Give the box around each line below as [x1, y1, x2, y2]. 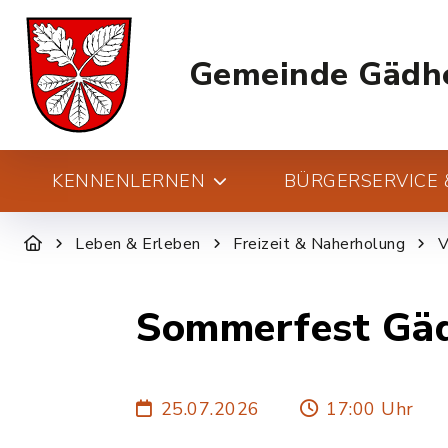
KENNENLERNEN [52, 169, 205, 193]
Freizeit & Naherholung [233, 233, 405, 255]
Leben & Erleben [75, 233, 201, 255]
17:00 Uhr [326, 396, 414, 421]
